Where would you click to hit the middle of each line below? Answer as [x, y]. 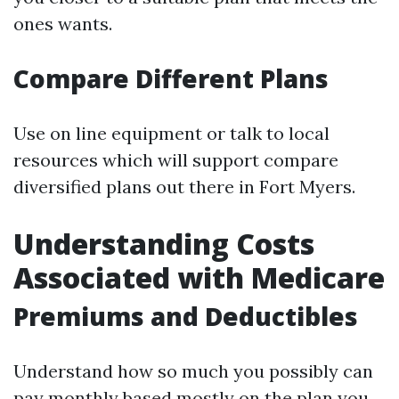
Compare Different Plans [171, 78]
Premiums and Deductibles [186, 316]
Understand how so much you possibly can [193, 371]
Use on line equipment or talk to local [171, 133]
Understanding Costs [164, 244]
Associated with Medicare [199, 277]
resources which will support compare [176, 160]
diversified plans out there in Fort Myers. [184, 187]
